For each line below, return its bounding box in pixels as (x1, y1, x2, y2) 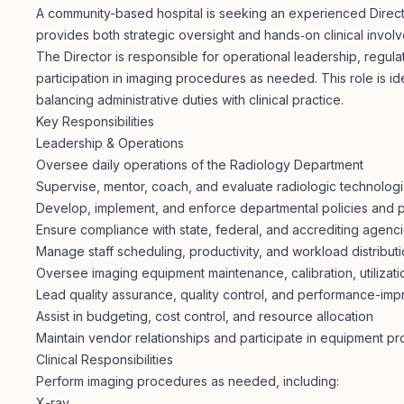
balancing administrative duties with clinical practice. (36, 92, 344, 108)
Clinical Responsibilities (36, 352, 173, 368)
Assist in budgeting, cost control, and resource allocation (36, 308, 373, 325)
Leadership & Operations (36, 135, 184, 151)
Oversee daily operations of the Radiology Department (36, 157, 363, 173)
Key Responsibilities (36, 114, 154, 130)
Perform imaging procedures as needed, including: (36, 373, 339, 390)
